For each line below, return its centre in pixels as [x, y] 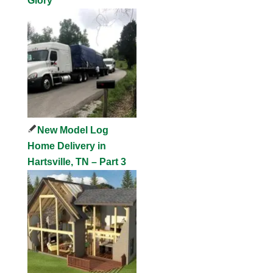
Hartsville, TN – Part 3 [77, 162]
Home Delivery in [67, 146]
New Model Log [73, 130]
